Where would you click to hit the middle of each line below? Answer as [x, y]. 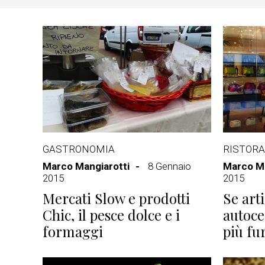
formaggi [73, 231]
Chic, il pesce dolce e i [111, 215]
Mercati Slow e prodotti [116, 198]
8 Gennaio [169, 166]
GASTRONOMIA [79, 149]
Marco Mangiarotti [86, 166]
